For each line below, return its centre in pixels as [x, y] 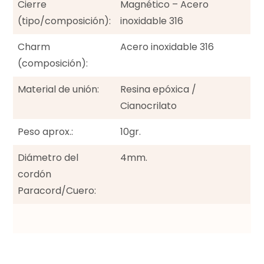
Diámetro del [48, 158]
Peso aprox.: [46, 132]
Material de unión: [59, 90]
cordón [35, 174]
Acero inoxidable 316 [167, 47]
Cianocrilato [149, 106]
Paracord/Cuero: [57, 191]
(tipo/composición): [65, 21]
